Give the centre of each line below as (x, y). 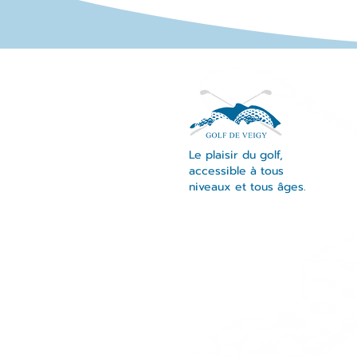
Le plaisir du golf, (236, 155)
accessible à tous (236, 171)
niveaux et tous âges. (247, 187)
